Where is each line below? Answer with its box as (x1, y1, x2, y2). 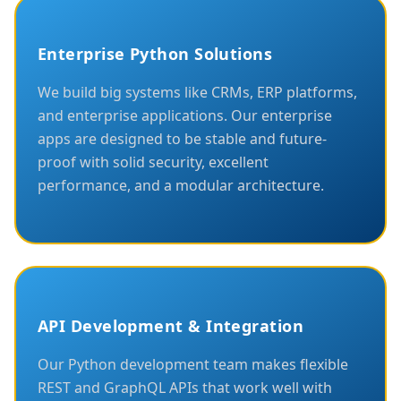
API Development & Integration (38, 314, 304, 337)
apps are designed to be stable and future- (38, 128, 327, 149)
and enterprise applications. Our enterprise (38, 105, 332, 125)
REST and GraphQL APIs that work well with (38, 377, 332, 397)
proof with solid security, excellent (38, 151, 269, 172)
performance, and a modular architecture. (38, 175, 324, 195)
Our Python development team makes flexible (38, 354, 348, 374)
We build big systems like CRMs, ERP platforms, (38, 81, 357, 102)
